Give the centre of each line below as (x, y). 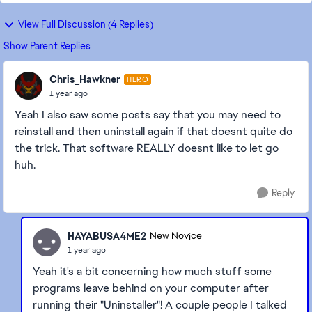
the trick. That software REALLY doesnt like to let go (147, 148)
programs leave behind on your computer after (151, 288)
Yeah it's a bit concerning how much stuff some (152, 271)
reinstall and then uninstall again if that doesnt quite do (154, 131)
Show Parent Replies (47, 46)
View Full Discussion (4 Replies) (86, 24)
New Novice (176, 236)
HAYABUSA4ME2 (107, 236)
